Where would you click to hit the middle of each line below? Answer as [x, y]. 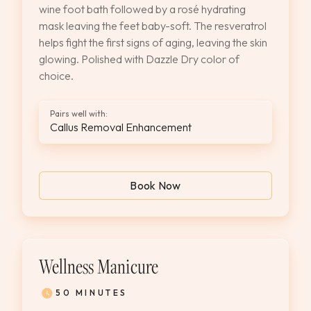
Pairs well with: [79, 114]
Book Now [155, 185]
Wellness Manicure [99, 266]
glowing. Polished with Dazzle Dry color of [139, 59]
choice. [56, 76]
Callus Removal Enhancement [121, 127]
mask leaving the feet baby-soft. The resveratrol [153, 26]
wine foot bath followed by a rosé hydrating [142, 9]
